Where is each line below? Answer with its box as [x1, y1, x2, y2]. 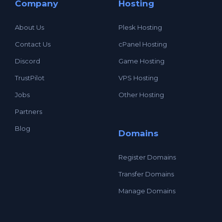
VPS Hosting [118, 73, 158, 82]
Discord [15, 56, 40, 65]
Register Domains [118, 153, 176, 161]
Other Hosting [118, 90, 164, 99]
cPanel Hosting [118, 40, 167, 48]
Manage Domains [118, 186, 175, 195]
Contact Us [15, 40, 51, 48]
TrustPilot [15, 73, 45, 82]
